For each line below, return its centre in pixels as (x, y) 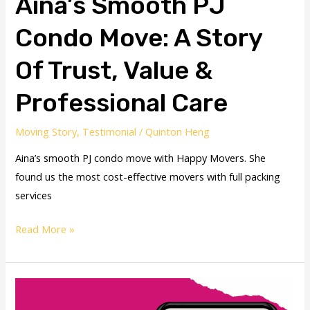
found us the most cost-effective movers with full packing (148, 177)
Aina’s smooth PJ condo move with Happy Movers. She (141, 158)
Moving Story (46, 131)
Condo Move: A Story (139, 38)
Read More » (45, 229)
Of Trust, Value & (114, 71)
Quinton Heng (178, 131)
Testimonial (110, 131)
